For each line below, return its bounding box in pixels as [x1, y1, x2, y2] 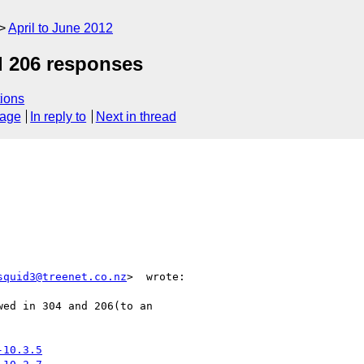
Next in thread [95, 110, 176, 124]
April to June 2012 [8, 21, 113, 35]
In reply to [30, 110, 87, 124]
